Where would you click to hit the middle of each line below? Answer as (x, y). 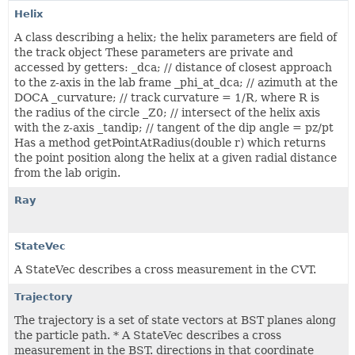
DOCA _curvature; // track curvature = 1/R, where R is (167, 97)
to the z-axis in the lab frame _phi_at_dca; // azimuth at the (176, 82)
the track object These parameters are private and (154, 52)
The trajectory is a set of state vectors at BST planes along (175, 320)
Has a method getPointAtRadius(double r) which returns (170, 143)
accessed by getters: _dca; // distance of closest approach (173, 67)
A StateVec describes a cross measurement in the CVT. (165, 269)
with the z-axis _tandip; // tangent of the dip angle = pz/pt (174, 128)
